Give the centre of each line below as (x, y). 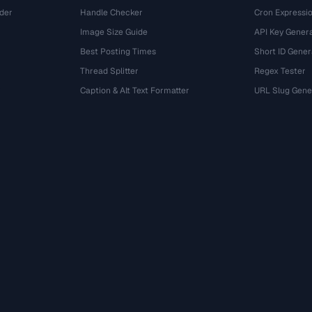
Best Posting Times (118, 52)
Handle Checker (112, 13)
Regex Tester (280, 71)
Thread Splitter (110, 71)
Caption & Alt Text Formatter (135, 91)
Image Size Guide (114, 32)
